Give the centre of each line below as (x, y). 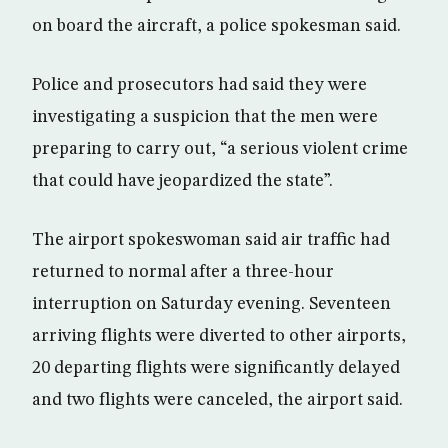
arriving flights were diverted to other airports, (219, 335)
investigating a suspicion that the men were (205, 116)
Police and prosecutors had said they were (199, 84)
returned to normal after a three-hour (183, 271)
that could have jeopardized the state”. (182, 180)
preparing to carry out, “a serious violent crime (220, 148)
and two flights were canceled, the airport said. (217, 399)
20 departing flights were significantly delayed (216, 367)
